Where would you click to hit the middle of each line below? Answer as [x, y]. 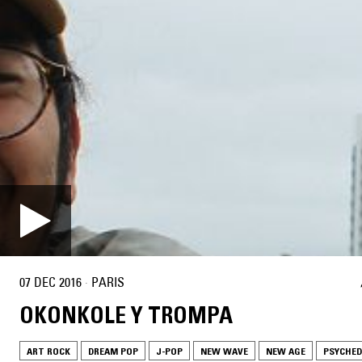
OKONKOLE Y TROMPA [126, 315]
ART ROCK [48, 351]
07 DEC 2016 [51, 282]
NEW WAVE [224, 351]
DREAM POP [113, 351]
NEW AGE [286, 351]
